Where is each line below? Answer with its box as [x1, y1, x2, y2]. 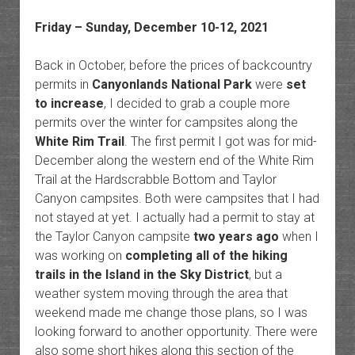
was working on [34, 248, 125, 264]
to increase [34, 96, 104, 112]
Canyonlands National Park [91, 77, 252, 93]
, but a [248, 267, 282, 283]
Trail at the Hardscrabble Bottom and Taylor [34, 172, 277, 188]
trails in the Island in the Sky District [34, 267, 249, 283]
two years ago [193, 229, 279, 245]
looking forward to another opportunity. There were [34, 324, 318, 340]
